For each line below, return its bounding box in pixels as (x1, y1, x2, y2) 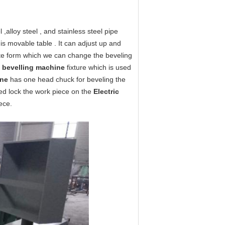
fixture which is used (65, 63, 131, 71)
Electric (93, 87, 119, 95)
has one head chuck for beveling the (8, 75, 126, 83)
